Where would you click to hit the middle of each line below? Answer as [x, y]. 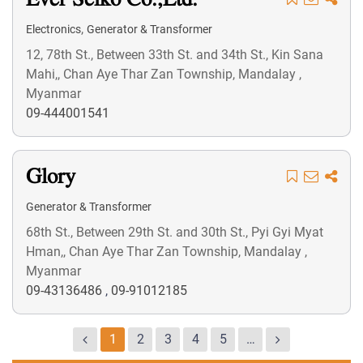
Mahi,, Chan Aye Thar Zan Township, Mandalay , [164, 74]
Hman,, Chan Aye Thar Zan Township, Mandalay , [167, 252]
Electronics [53, 29]
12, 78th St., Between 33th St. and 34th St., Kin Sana [175, 55]
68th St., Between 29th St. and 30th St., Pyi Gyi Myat [175, 232]
